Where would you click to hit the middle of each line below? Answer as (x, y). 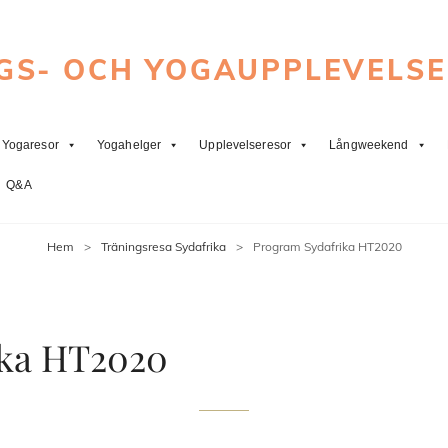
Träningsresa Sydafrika (163, 247)
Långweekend (369, 145)
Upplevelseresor (245, 145)
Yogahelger (129, 145)
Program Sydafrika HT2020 (327, 247)
